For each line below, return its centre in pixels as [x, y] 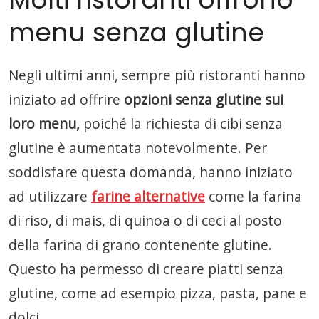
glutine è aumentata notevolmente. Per [138, 148]
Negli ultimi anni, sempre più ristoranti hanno [157, 75]
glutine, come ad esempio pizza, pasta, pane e [158, 293]
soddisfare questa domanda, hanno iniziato [151, 172]
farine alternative [148, 196]
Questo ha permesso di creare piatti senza [146, 269]
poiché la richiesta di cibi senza [183, 124]
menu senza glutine [136, 32]
